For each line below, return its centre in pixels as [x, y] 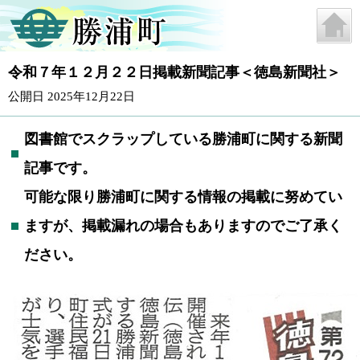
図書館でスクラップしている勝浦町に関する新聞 [183, 139]
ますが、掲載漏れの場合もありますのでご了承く [183, 226]
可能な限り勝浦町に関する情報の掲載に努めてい [183, 197]
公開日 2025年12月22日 [72, 96]
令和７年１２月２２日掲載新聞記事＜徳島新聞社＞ [174, 72]
